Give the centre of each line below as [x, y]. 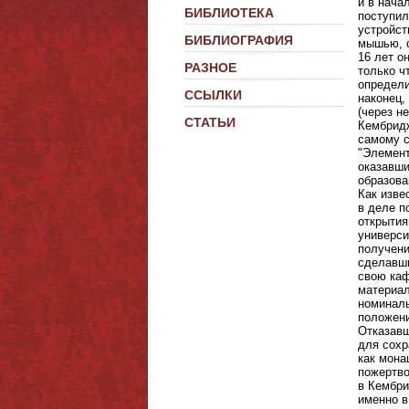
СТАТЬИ [210, 122]
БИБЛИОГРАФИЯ [239, 40]
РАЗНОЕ [210, 68]
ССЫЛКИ [213, 95]
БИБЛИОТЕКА [229, 13]
